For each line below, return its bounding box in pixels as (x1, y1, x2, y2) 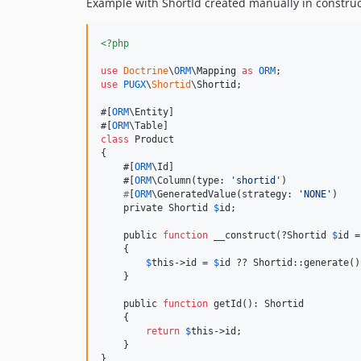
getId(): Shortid (208, 298, 304, 310)
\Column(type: (151, 175, 230, 187)
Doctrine (123, 65, 168, 77)
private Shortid (101, 202, 214, 214)
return (146, 326, 180, 338)
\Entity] (129, 106, 174, 118)
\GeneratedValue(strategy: (151, 189, 298, 201)
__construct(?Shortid (208, 230, 332, 242)
